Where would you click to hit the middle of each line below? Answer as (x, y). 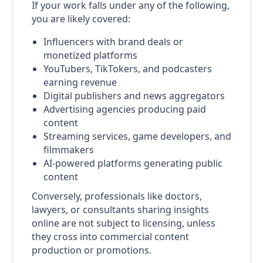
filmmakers (68, 149)
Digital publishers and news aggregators (134, 95)
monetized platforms (90, 55)
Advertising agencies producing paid (124, 109)
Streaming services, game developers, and (137, 136)
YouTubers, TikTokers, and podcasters (127, 68)
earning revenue (80, 82)
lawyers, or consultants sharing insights (120, 209)
